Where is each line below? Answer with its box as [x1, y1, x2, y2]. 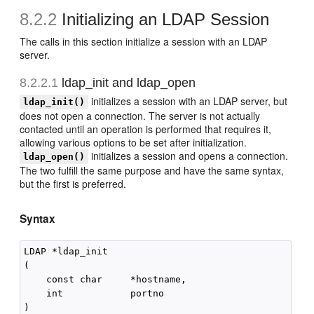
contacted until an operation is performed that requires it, [20, 122, 272, 136]
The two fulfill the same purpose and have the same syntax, [20, 163, 285, 177]
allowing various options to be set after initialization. [20, 135, 247, 149]
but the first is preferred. [20, 177, 127, 191]
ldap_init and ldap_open [58, 76, 196, 90]
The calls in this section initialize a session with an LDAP [20, 34, 268, 48]
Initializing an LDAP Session [57, 10, 270, 29]
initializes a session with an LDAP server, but [88, 94, 288, 108]
